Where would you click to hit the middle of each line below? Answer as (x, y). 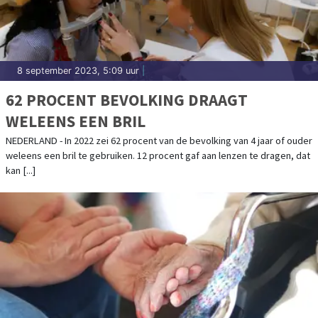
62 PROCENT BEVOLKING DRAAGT (127, 100)
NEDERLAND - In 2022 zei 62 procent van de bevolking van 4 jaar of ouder (159, 141)
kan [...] (21, 171)
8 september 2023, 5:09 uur (78, 71)
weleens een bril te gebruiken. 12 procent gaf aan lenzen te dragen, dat (158, 156)
